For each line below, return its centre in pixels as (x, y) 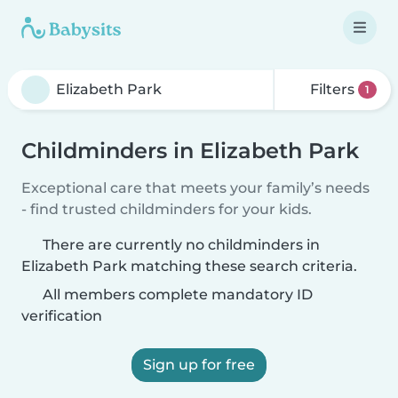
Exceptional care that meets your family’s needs (195, 188)
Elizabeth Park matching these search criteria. (189, 266)
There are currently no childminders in (181, 245)
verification (62, 316)
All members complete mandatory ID (176, 295)
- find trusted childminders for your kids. (167, 209)
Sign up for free (199, 365)
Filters (333, 89)
